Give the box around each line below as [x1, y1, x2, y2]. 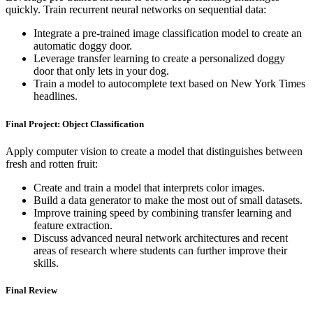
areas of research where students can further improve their [34, 244, 287, 256]
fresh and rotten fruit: [6, 157, 98, 170]
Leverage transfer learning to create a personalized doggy [34, 52, 285, 65]
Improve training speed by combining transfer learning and [34, 206, 291, 219]
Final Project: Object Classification [6, 118, 144, 129]
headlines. [34, 90, 78, 103]
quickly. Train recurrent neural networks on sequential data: [6, 3, 266, 16]
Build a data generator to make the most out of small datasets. [34, 194, 303, 206]
